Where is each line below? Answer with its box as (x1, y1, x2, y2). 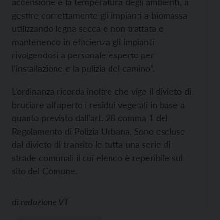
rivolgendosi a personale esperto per (12, 50, 154, 61)
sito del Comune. (12, 165, 77, 177)
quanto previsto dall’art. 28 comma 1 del (12, 112, 168, 124)
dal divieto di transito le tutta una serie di (12, 139, 170, 150)
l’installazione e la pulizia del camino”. (12, 63, 155, 74)
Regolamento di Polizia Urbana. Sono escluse (12, 126, 185, 137)
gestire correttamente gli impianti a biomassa (12, 10, 187, 21)
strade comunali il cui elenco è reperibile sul (12, 152, 183, 164)
